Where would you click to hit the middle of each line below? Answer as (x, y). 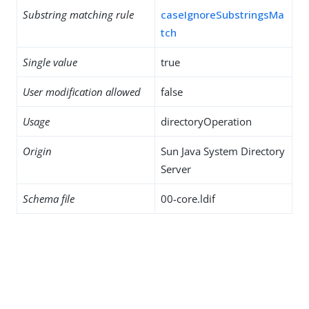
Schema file (49, 199)
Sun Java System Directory (223, 151)
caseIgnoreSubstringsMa (222, 14)
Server (176, 169)
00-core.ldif (188, 199)
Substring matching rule (78, 14)
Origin (37, 151)
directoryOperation (206, 121)
